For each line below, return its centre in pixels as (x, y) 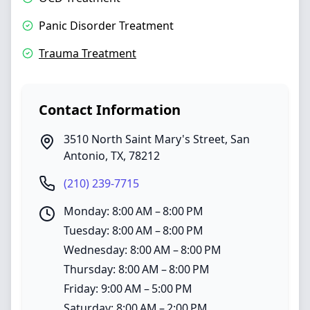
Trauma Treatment (88, 53)
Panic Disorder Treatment (106, 26)
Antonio (84, 156)
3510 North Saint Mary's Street (144, 139)
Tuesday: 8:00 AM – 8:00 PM (134, 230)
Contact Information (110, 110)
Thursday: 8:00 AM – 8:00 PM (137, 269)
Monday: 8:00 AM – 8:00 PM (134, 211)
